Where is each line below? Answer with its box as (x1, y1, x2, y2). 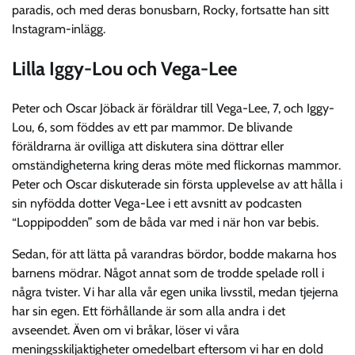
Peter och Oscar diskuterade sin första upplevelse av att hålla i (12, 176, 342, 192)
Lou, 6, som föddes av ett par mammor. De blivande (12, 119, 292, 135)
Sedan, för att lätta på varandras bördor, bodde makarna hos (12, 246, 337, 261)
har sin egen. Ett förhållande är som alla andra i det (12, 303, 285, 319)
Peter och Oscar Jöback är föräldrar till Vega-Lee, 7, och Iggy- (12, 100, 334, 116)
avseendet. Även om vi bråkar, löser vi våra (12, 322, 239, 338)
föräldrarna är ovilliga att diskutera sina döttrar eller (12, 138, 284, 154)
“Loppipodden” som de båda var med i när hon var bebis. (12, 214, 319, 230)
